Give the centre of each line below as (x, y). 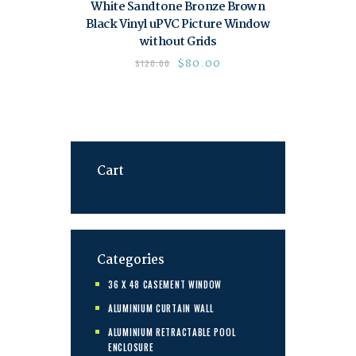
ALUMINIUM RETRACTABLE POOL (172, 332)
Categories (130, 260)
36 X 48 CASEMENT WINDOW (165, 284)
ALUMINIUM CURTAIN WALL (161, 308)
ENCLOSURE (131, 347)
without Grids (178, 43)
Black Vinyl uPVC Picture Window (178, 25)
